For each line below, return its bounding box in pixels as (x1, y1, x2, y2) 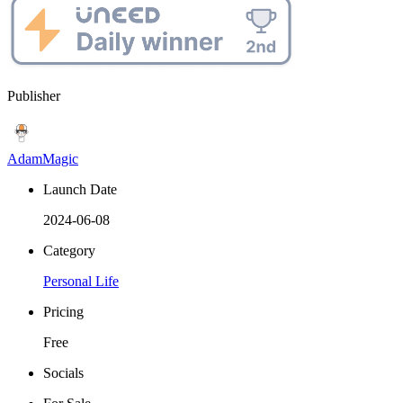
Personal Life (43, 273, 119, 289)
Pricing (43, 303, 84, 319)
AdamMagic (7, 150, 78, 166)
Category (43, 242, 95, 258)
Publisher (7, 87, 60, 103)
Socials (43, 364, 84, 381)
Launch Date (43, 181, 117, 197)
